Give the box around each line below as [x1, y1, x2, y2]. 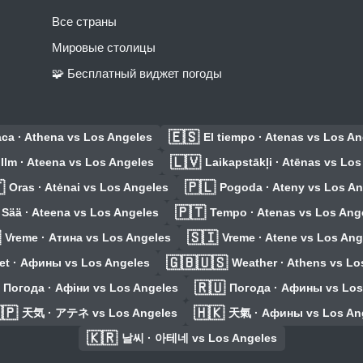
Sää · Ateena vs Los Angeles [2, 206, 159, 220]
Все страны [52, 15, 117, 29]
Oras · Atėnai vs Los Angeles [9, 181, 169, 194]
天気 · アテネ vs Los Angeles [21, 306, 177, 320]
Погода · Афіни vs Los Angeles [3, 281, 178, 295]
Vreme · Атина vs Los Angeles [4, 231, 171, 245]
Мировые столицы [52, 41, 156, 55]
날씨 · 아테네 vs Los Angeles [121, 331, 277, 345]
